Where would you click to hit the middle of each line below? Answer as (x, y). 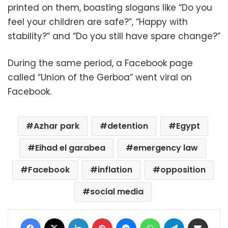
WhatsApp (177, 218)
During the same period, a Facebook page (100, 63)
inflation (115, 170)
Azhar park (56, 126)
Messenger (154, 218)
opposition (183, 170)
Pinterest (126, 218)
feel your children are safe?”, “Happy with (98, 22)
